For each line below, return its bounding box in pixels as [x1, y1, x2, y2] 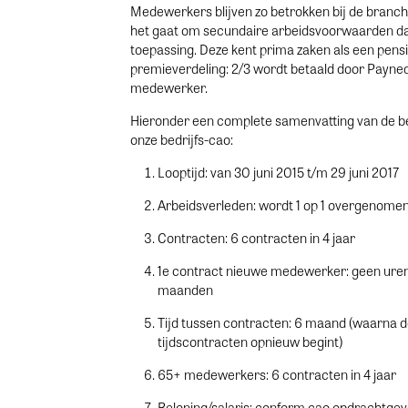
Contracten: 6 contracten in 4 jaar [157, 228, 355, 248]
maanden [157, 280, 213, 300]
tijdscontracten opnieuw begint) [157, 331, 342, 352]
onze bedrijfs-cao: [129, 129, 233, 149]
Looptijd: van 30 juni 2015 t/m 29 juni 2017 [157, 162, 399, 182]
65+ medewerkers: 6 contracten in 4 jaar [157, 364, 396, 384]
